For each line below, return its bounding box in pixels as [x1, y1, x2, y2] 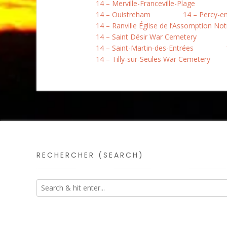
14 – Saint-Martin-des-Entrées [96, 43, 194, 53]
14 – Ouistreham [96, 10, 150, 19]
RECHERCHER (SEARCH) [36, 150, 144, 160]
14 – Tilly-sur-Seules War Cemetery [96, 54, 210, 64]
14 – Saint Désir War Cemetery [96, 32, 197, 42]
